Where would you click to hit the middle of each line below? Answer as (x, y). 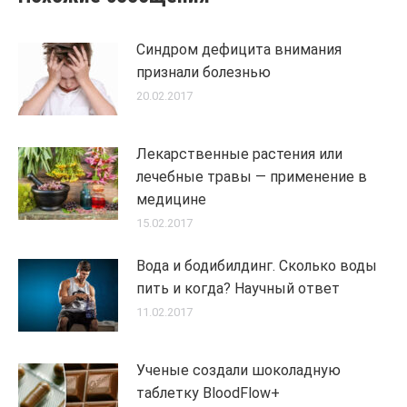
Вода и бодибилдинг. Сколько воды (257, 266)
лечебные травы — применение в (252, 177)
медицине (171, 199)
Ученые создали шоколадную (238, 370)
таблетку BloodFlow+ (208, 393)
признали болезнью (203, 72)
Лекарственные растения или (239, 154)
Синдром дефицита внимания (239, 50)
